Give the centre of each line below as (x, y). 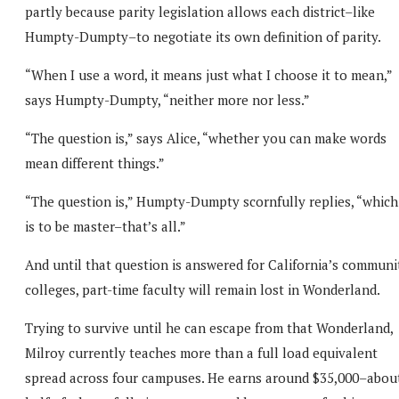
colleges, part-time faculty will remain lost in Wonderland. (203, 289)
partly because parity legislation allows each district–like (200, 11)
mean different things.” (95, 163)
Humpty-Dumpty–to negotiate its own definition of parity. (203, 36)
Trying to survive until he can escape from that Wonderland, (209, 327)
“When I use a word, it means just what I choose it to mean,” (208, 74)
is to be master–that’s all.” (106, 226)
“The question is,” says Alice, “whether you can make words (206, 138)
